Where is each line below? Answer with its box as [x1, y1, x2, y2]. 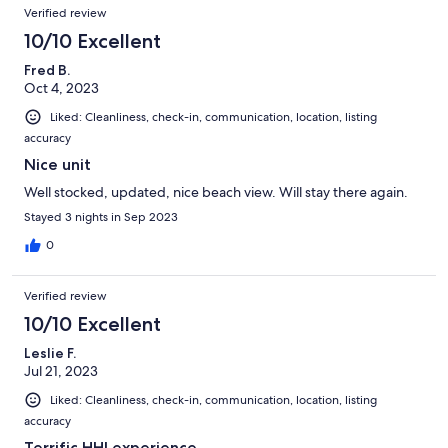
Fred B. [24, 61, 70, 80]
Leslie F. [24, 344, 76, 363]
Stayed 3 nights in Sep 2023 [24, 209, 178, 226]
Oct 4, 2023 [24, 79, 99, 98]
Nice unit [24, 155, 91, 175]
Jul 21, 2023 [24, 362, 98, 381]
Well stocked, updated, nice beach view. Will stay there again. [24, 183, 408, 202]
